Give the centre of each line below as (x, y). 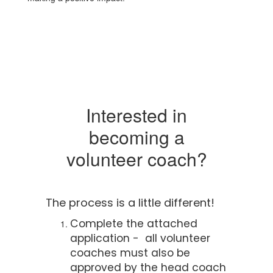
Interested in (136, 115)
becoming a (136, 137)
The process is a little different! (130, 203)
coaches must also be (130, 253)
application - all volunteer (140, 238)
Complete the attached (134, 224)
